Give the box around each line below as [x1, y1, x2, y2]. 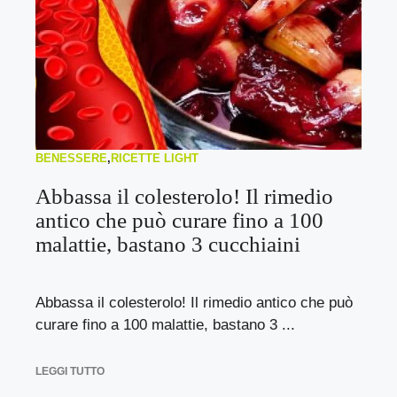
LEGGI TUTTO [35, 364, 105, 378]
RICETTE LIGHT [111, 152, 198, 165]
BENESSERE [35, 152, 107, 165]
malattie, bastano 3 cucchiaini [35, 232, 300, 256]
